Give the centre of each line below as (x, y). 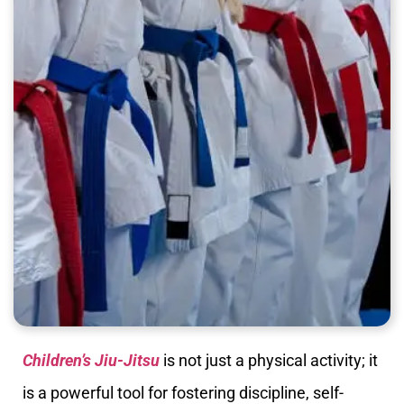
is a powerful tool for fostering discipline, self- (183, 393)
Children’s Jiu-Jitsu (91, 360)
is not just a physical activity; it (269, 360)
